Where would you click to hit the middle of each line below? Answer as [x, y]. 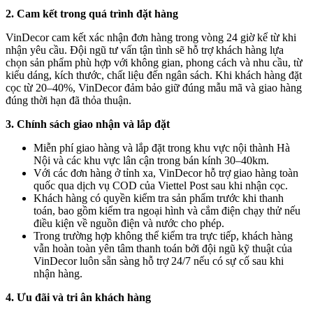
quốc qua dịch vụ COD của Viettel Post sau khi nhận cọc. [161, 186]
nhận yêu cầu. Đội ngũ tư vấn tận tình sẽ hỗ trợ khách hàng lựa [145, 50]
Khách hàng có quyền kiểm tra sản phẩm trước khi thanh [159, 198]
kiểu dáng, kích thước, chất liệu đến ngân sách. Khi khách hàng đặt [154, 75]
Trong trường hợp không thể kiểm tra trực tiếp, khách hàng [163, 236]
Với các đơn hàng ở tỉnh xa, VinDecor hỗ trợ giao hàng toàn [166, 173]
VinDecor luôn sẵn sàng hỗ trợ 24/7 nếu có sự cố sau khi [159, 261]
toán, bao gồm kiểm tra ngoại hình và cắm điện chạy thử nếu [167, 211]
